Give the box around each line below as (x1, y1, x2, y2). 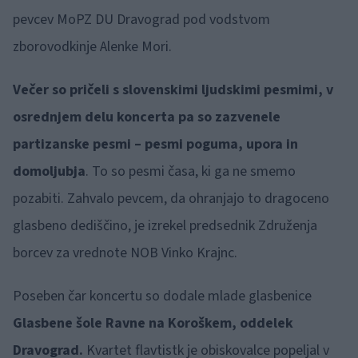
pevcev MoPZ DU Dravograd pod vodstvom (13, 10, 270, 30)
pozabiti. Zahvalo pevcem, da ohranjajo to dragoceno (13, 189, 329, 209)
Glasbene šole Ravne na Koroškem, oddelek (13, 313, 293, 334)
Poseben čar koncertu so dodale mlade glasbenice (13, 286, 312, 307)
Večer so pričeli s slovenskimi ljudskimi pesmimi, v (13, 80, 333, 101)
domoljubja (13, 161, 86, 182)
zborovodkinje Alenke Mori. (13, 37, 175, 58)
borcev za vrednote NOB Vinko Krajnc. (13, 243, 241, 264)
